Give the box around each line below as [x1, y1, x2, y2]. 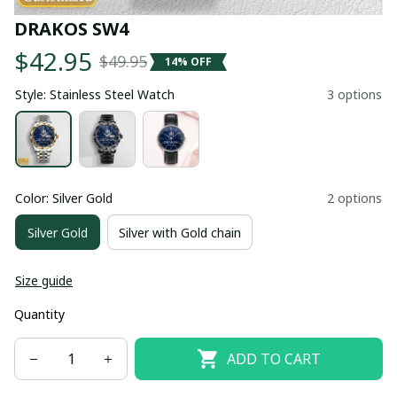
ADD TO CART [226, 348, 321, 369]
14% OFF [165, 53, 212, 69]
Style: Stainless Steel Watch [15, 86, 175, 103]
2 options [327, 190, 382, 206]
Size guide [15, 272, 73, 289]
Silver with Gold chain [119, 223, 241, 241]
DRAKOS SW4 [14, 17, 128, 41]
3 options [327, 86, 382, 103]
